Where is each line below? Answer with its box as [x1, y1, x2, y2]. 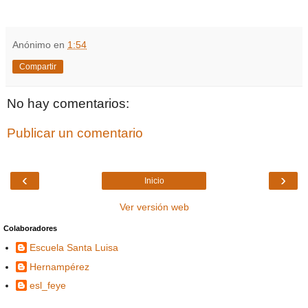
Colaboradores [3, 223, 57, 232]
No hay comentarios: [7, 96, 129, 111]
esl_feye [30, 279, 66, 291]
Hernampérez [30, 261, 89, 272]
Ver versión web [119, 201, 189, 212]
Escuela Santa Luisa [30, 242, 118, 254]
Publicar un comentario [7, 126, 143, 141]
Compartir [19, 61, 56, 71]
